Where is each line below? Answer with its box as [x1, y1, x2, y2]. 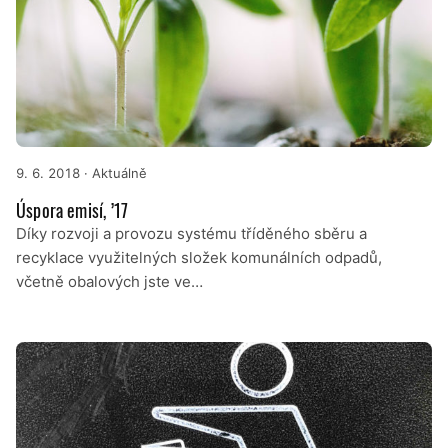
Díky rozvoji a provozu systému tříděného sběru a [16, 224, 367, 244]
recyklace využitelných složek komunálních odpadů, [16, 248, 382, 268]
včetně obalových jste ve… [16, 272, 203, 292]
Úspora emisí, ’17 [16, 197, 129, 224]
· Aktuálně [80, 165, 147, 182]
